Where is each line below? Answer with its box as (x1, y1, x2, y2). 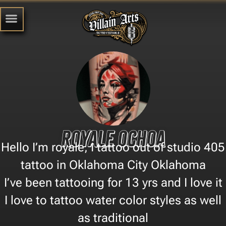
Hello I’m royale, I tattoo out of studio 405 (1, 140, 225, 154)
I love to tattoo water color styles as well (5, 193, 221, 207)
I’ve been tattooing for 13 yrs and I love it (4, 175, 222, 190)
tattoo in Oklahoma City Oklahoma (20, 157, 206, 172)
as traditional (78, 210, 148, 225)
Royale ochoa (61, 126, 165, 153)
